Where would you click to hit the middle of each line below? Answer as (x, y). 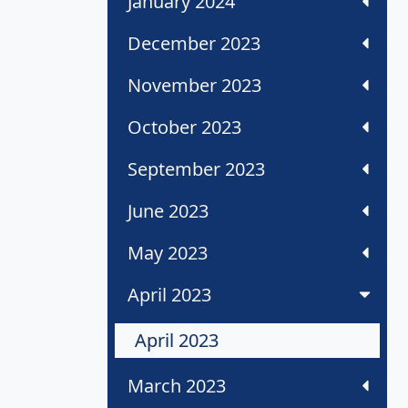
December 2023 (194, 44)
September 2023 (196, 169)
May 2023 (168, 253)
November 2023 (194, 86)
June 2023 (168, 211)
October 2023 (184, 127)
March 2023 (177, 386)
